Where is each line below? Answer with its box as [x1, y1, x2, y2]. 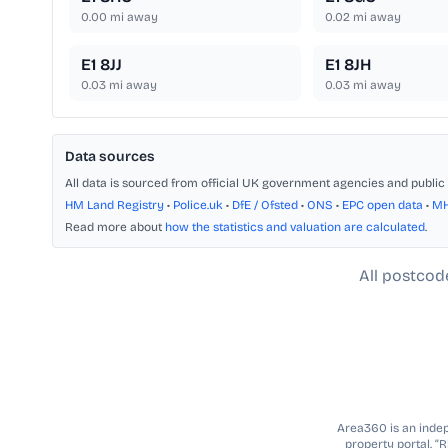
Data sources [65, 148, 155, 166]
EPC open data [342, 198, 423, 213]
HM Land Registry [65, 198, 164, 213]
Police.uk [173, 198, 223, 213]
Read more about [65, 220, 165, 235]
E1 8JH [324, 55, 371, 75]
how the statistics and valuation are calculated [165, 220, 425, 235]
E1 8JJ [81, 55, 122, 75]
